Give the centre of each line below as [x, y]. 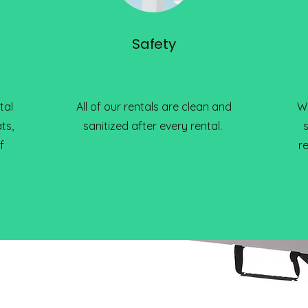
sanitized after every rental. [154, 126]
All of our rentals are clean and [154, 107]
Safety [154, 44]
